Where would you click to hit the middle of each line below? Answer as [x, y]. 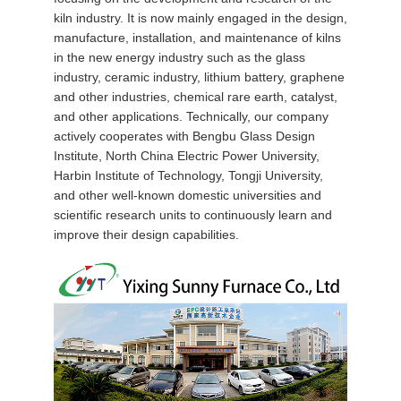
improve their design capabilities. [146, 235]
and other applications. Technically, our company [191, 117]
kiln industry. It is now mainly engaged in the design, [200, 18]
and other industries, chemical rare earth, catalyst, [195, 97]
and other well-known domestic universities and [187, 196]
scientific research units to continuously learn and [192, 215]
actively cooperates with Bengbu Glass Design [184, 137]
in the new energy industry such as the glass [179, 58]
